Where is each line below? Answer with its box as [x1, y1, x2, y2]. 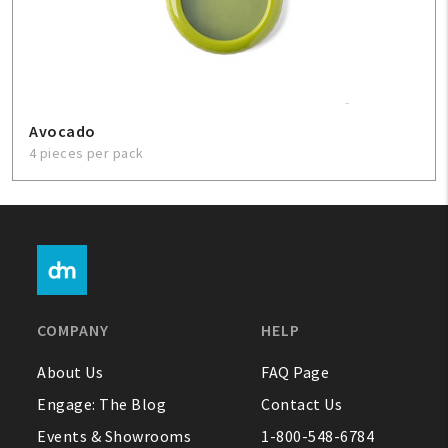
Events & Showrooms [37, 426, 192, 446]
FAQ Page [261, 362, 330, 382]
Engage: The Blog [37, 394, 167, 414]
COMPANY [37, 320, 110, 340]
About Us [37, 362, 104, 382]
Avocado [29, 121, 96, 141]
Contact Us [261, 394, 343, 414]
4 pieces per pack [29, 144, 144, 162]
